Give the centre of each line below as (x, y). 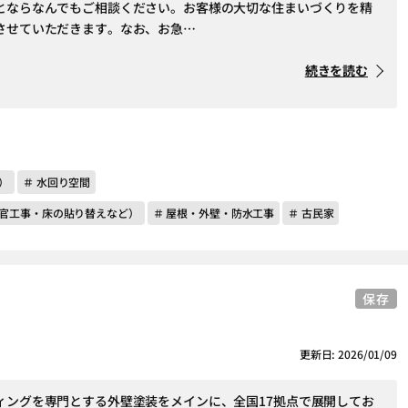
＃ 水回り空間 (57, 182)
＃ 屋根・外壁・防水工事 (214, 213)
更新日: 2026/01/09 (348, 354)
